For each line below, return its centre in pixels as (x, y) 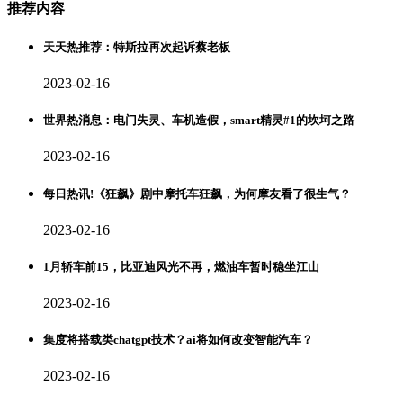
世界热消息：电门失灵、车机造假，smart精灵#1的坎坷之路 (199, 121)
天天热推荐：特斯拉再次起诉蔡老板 (137, 47)
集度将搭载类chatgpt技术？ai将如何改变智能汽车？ (178, 340)
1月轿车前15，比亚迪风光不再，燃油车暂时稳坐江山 (181, 266)
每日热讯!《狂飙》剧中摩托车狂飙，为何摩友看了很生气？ (197, 193)
